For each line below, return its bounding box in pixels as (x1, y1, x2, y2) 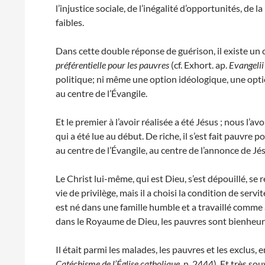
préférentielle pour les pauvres (56, 59, 170, 70)
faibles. (56, 17, 85, 28)
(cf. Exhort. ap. (169, 59, 230, 70)
